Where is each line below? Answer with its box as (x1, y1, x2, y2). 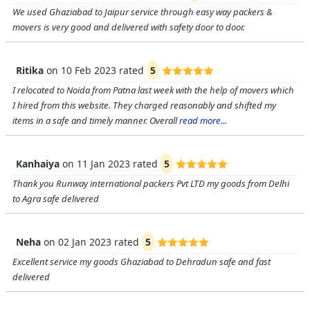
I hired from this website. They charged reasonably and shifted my (12, 99, 276, 111)
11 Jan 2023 (77, 157, 130, 170)
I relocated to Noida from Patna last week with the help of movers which (12, 84, 294, 96)
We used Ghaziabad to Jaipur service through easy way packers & (12, 6, 273, 18)
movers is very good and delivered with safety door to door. (12, 21, 245, 33)
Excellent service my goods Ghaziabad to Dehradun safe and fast (12, 255, 271, 268)
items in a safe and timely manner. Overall (12, 114, 177, 127)
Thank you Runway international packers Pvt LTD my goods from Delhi (12, 177, 289, 190)
